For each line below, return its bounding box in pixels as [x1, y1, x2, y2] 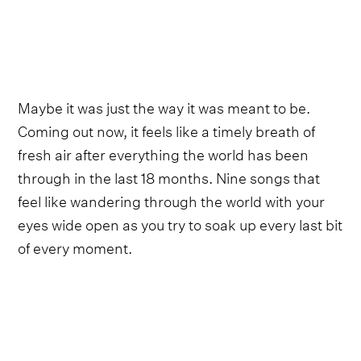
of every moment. [18, 234, 133, 258]
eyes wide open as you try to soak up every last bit [18, 210, 343, 234]
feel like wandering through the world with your [18, 187, 326, 211]
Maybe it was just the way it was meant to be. [18, 93, 311, 118]
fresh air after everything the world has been [18, 140, 309, 164]
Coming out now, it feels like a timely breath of [18, 117, 316, 141]
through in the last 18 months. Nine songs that [18, 164, 321, 188]
